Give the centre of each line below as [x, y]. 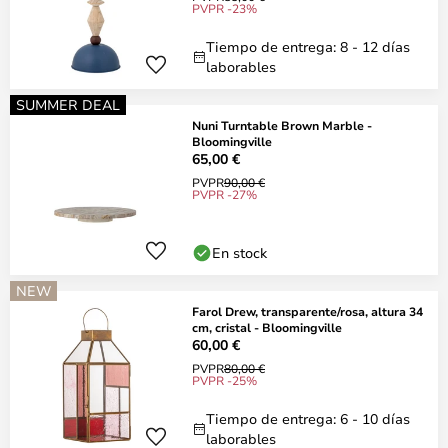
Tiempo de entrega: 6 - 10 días [308, 418]
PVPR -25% [224, 380]
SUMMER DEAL [68, 104]
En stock [239, 252]
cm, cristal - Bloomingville [267, 327]
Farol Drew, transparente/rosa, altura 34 [307, 311]
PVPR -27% [224, 194]
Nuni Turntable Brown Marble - [282, 125]
